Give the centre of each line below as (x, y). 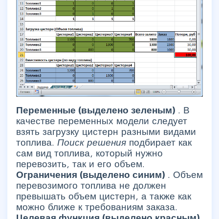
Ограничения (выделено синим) (92, 175)
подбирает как (160, 142)
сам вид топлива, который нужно (89, 153)
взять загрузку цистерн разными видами (106, 131)
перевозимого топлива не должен (91, 185)
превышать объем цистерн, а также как (104, 196)
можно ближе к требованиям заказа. (97, 207)
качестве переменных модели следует (102, 121)
